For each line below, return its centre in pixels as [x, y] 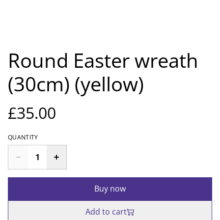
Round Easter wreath [103, 60]
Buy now [110, 189]
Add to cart [106, 212]
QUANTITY [23, 137]
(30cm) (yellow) [76, 84]
